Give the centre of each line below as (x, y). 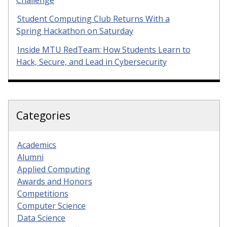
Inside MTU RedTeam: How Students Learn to (104, 49)
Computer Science (51, 205)
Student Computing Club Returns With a (93, 18)
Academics (37, 145)
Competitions (43, 193)
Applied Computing (54, 169)
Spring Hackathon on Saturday (75, 31)
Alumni (30, 157)
